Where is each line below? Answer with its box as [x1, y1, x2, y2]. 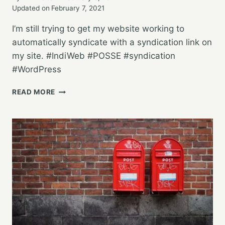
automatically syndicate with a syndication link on [12, 37, 212, 48]
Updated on [12, 4, 50, 13]
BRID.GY [55, 138, 85, 147]
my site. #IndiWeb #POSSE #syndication [12, 51, 175, 61]
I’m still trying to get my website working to [12, 24, 184, 34]
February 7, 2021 [51, 4, 105, 13]
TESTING [55, 85, 87, 94]
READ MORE [12, 88, 56, 96]
